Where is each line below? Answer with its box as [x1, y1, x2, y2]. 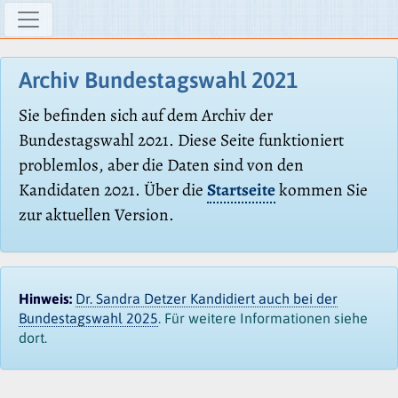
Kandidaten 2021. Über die [19, 178, 207, 203]
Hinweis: [19, 290, 72, 306]
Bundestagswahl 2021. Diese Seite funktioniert [19, 128, 344, 153]
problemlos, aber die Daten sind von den [19, 153, 304, 178]
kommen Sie [275, 178, 368, 203]
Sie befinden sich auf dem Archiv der [19, 103, 273, 128]
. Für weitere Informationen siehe [158, 309, 368, 326]
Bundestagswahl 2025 [19, 309, 158, 326]
